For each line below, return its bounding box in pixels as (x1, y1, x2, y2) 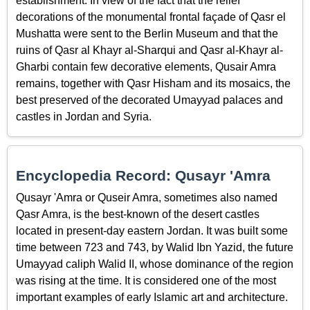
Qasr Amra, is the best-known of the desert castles (16, 208, 259, 221)
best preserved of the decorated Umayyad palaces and (16, 93, 283, 106)
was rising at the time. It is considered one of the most (16, 275, 276, 287)
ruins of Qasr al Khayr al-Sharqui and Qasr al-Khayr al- (16, 44, 283, 56)
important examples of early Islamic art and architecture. (16, 291, 288, 304)
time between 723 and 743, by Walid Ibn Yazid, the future (16, 241, 293, 254)
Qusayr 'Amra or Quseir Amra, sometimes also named (16, 192, 277, 204)
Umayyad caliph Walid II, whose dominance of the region (16, 258, 293, 271)
